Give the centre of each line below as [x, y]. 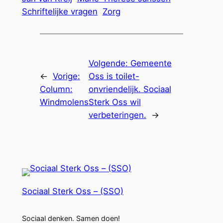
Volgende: [109, 63]
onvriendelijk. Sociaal [130, 89]
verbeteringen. [117, 115]
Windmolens [64, 102]
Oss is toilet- [114, 76]
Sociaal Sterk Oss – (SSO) [72, 191]
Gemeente [151, 63]
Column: [56, 89]
